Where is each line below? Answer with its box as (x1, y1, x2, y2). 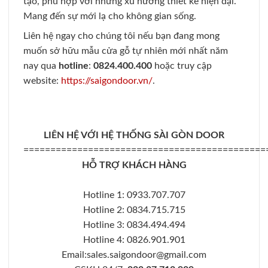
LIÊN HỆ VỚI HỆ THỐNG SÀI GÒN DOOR (44, 130, 224, 141)
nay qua (23, 61, 59, 71)
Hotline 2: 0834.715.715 (83, 205, 185, 215)
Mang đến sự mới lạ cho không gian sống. (23, 11, 196, 22)
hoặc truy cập (152, 61, 212, 71)
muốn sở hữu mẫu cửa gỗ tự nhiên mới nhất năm (23, 46, 228, 56)
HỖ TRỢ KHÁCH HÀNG (81, 160, 187, 170)
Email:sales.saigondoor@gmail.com (62, 250, 206, 260)
